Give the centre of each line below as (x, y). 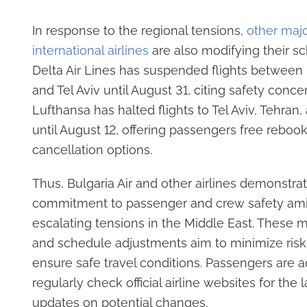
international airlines (90, 50)
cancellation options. (92, 149)
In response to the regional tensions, (139, 30)
